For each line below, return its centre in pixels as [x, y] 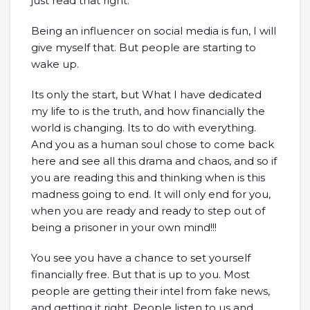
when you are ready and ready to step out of [148, 210]
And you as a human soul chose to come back [153, 144]
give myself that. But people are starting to [144, 47]
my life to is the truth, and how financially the [148, 111]
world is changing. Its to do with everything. [144, 127]
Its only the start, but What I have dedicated [146, 94]
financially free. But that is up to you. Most [140, 274]
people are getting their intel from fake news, [151, 291]
